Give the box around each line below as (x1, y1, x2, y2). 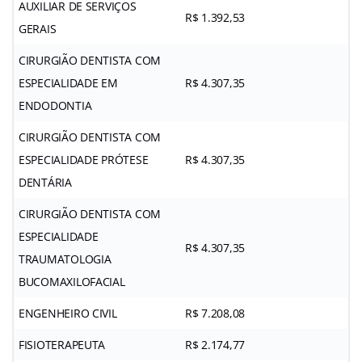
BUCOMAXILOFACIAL (19, 273, 125, 289)
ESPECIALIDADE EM (19, 74, 118, 90)
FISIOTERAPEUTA (19, 336, 106, 352)
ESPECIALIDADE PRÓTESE (19, 151, 149, 167)
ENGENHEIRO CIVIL (19, 305, 117, 321)
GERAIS (19, 20, 57, 36)
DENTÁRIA (19, 174, 72, 190)
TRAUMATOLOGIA (19, 250, 112, 267)
